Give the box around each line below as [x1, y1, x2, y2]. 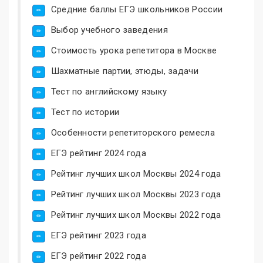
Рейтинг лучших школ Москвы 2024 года [50, 168, 221, 179]
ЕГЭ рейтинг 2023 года [50, 230, 146, 241]
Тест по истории [50, 106, 120, 117]
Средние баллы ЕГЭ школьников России [50, 4, 223, 15]
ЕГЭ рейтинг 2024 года [50, 147, 146, 159]
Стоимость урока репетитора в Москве [50, 45, 217, 56]
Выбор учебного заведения [50, 24, 168, 35]
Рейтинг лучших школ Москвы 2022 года [50, 209, 221, 220]
